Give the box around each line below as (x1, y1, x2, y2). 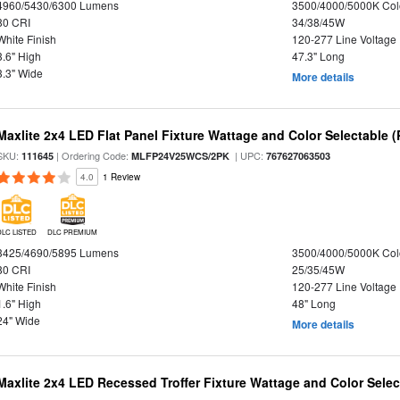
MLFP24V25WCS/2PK (131, 149, 230, 162)
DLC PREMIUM (47, 227, 98, 237)
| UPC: (229, 148, 267, 162)
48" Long (291, 296, 336, 311)
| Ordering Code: (54, 148, 132, 162)
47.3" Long (291, 48, 345, 63)
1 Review (103, 171, 141, 183)
